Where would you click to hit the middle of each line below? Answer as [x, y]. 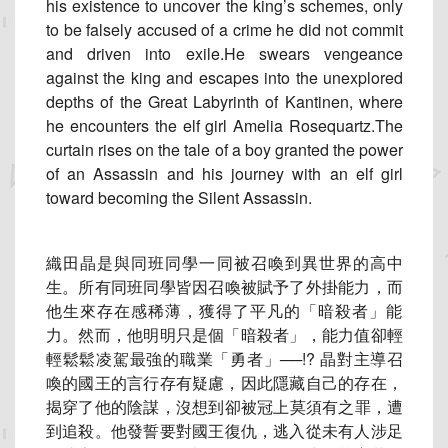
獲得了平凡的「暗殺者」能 [301, 311]
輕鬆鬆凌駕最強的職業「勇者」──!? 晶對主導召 [224, 359]
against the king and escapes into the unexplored [224, 78]
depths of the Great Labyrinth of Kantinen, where [224, 102]
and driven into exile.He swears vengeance [224, 54]
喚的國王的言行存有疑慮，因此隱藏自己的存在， [224, 383]
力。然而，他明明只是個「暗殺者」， [184, 335]
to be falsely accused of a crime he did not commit [224, 30]
